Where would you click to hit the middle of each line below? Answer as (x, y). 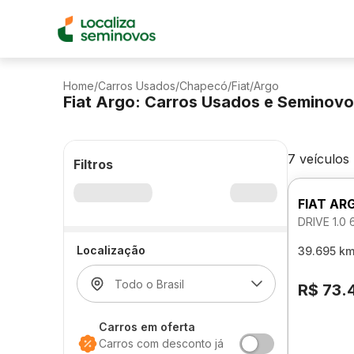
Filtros (93, 164)
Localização (111, 250)
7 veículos (318, 159)
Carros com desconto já (161, 343)
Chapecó (203, 86)
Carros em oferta (147, 327)
